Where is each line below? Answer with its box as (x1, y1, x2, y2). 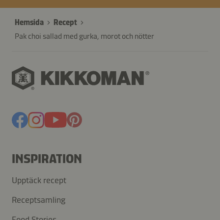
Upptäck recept (12, 175, 66, 186)
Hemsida (15, 18, 44, 27)
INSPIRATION (12, 151, 82, 166)
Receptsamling (12, 194, 65, 205)
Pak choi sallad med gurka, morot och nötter (15, 31, 154, 41)
